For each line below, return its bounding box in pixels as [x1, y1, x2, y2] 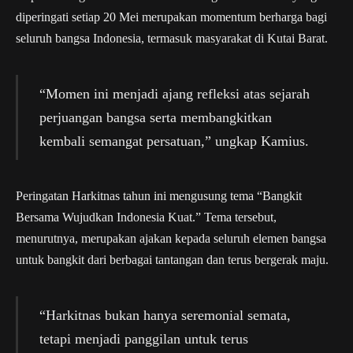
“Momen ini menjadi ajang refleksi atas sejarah [39, 85, 310, 102]
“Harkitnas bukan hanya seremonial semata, [39, 307, 291, 324]
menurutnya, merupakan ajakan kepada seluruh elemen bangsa [16, 232, 326, 246]
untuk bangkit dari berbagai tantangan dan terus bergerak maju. [16, 253, 329, 267]
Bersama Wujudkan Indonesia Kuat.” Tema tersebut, [16, 210, 277, 225]
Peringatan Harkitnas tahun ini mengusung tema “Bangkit [16, 189, 302, 203]
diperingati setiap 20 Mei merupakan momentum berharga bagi [16, 9, 327, 24]
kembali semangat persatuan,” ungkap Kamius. [39, 132, 309, 149]
